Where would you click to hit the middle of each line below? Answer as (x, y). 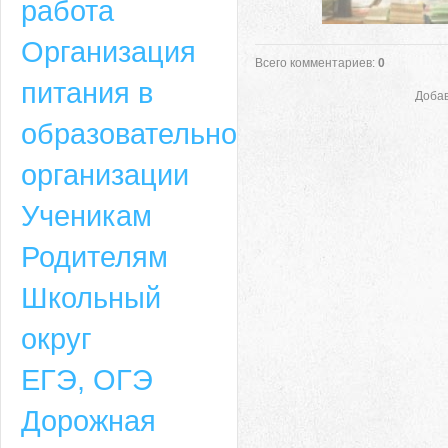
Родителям (94, 256)
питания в (87, 92)
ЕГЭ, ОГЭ (87, 379)
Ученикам (86, 215)
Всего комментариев (313, 63)
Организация (108, 51)
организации (105, 174)
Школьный (91, 297)
